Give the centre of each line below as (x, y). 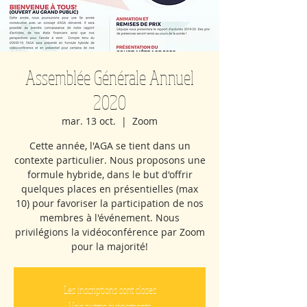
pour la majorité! (110, 246)
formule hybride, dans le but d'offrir (110, 174)
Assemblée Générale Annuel (110, 77)
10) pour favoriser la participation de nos (110, 203)
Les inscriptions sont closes (110, 290)
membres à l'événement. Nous (110, 218)
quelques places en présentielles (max (110, 189)
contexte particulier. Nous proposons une (110, 160)
